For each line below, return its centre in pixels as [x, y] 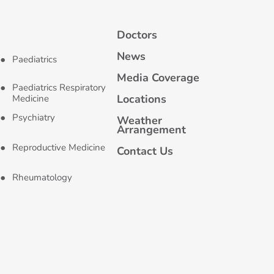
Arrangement [151, 130]
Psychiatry [34, 117]
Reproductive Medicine [59, 147]
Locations [141, 99]
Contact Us [145, 151]
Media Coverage [158, 78]
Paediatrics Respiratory [59, 87]
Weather [139, 120]
